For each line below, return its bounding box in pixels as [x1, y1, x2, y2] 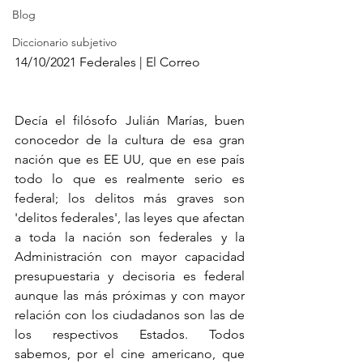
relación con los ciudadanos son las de [15, 306, 245, 322]
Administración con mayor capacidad [15, 248, 245, 264]
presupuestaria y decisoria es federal [15, 267, 245, 284]
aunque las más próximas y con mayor [15, 287, 245, 303]
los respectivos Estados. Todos [15, 326, 245, 342]
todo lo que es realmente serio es [15, 170, 245, 186]
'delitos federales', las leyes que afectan [15, 209, 245, 225]
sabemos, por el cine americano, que [15, 345, 245, 361]
